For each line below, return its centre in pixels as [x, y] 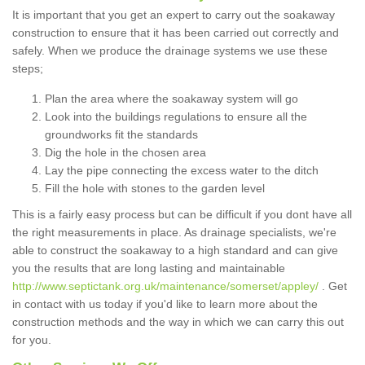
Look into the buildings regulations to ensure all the [176, 117]
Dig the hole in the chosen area [125, 153]
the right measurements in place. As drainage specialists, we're [174, 233]
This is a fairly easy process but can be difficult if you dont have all [182, 215]
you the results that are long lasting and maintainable [149, 268]
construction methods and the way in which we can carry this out [178, 322]
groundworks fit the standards [121, 135]
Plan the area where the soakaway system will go [172, 99]
